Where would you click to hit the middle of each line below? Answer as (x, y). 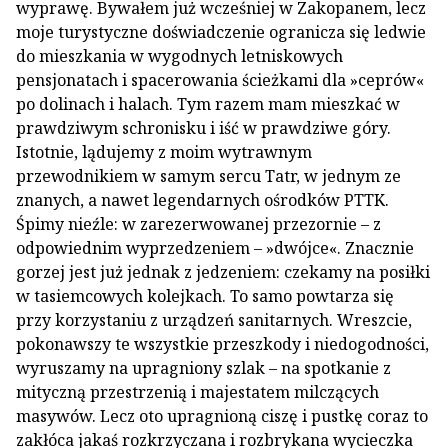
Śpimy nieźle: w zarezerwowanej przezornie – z (198, 224)
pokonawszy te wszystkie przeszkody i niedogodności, (222, 344)
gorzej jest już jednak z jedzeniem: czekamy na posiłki (223, 272)
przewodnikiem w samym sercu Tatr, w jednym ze (208, 176)
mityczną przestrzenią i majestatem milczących (197, 392)
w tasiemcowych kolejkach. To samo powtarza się (205, 296)
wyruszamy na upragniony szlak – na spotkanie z (203, 368)
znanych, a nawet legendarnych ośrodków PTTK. (202, 200)
